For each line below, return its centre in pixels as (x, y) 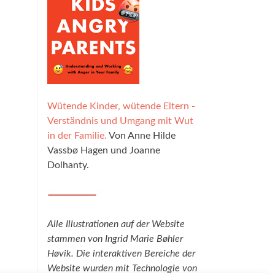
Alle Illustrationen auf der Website (116, 224)
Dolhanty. (68, 165)
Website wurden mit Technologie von (122, 268)
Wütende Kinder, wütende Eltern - (121, 106)
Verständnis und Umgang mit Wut (120, 121)
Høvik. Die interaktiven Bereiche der (121, 254)
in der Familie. (77, 136)
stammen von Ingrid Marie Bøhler (115, 239)
